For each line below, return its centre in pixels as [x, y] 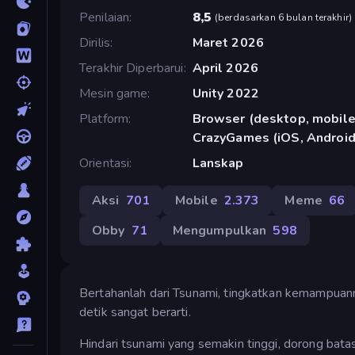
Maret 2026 [228, 42]
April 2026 [225, 68]
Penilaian [105, 17]
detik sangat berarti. [135, 312]
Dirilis [95, 42]
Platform [104, 118]
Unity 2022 [225, 93]
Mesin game [114, 93]
